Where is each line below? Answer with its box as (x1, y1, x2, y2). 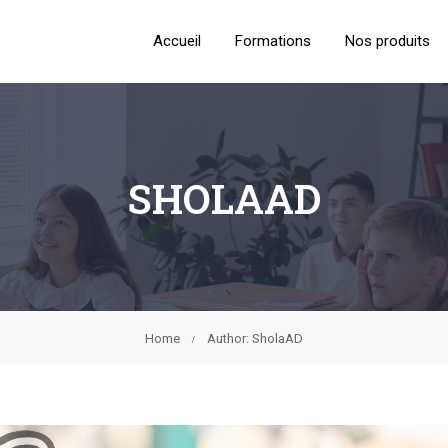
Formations (235, 32, 311, 50)
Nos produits (345, 32, 430, 50)
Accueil (153, 32, 201, 50)
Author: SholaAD (207, 331, 303, 346)
